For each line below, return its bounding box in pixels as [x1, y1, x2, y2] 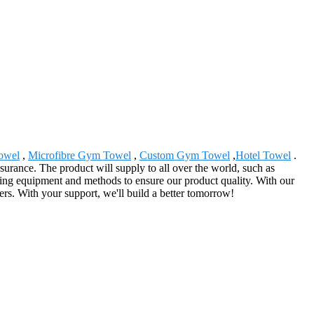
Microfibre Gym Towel [28, 149, 131, 161]
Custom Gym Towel [139, 149, 230, 161]
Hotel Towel [235, 149, 291, 161]
